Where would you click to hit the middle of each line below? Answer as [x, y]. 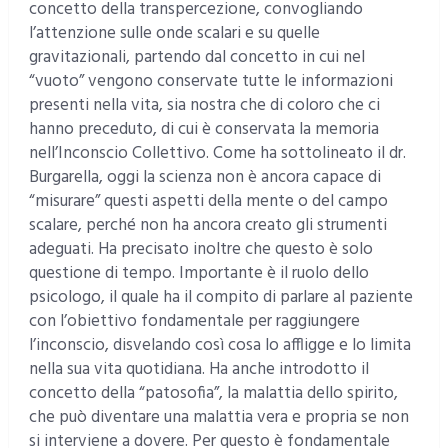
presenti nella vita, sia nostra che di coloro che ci [204, 105]
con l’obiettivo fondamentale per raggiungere [194, 321]
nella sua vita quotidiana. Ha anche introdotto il [198, 369]
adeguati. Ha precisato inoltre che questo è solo [200, 249]
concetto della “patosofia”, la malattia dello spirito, [213, 393]
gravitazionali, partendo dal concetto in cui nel [196, 57]
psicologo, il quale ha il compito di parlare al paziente [220, 297]
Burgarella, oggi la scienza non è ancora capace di [204, 177]
